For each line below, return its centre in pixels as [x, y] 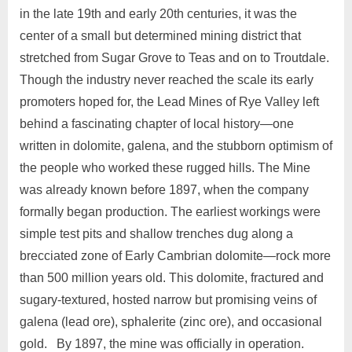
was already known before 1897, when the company [164, 190]
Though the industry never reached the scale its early [167, 80]
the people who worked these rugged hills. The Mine [165, 168]
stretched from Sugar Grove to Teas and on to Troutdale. [174, 58]
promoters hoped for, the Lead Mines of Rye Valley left [169, 102]
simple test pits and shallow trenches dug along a [156, 234]
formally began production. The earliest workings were [170, 212]
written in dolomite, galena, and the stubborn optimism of [176, 146]
